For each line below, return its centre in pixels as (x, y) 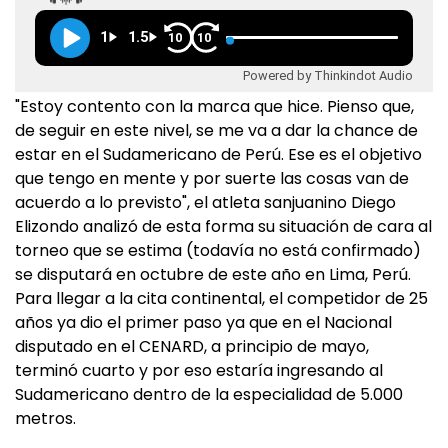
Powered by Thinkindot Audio (328, 75)
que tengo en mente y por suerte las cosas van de (212, 178)
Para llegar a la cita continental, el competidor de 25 (221, 298)
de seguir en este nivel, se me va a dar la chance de (216, 130)
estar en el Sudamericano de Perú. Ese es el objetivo (218, 154)
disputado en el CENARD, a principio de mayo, (192, 346)
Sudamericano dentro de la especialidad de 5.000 (209, 394)
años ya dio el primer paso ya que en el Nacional (203, 322)
